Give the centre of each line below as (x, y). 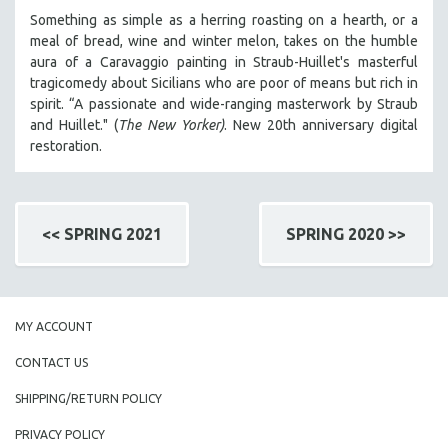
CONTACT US (51, 362)
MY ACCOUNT (54, 326)
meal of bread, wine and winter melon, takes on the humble (224, 40)
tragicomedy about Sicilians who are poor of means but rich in (224, 82)
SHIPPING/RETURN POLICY (88, 398)
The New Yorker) (171, 124)
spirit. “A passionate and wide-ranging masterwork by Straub (224, 103)
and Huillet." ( (74, 124)
